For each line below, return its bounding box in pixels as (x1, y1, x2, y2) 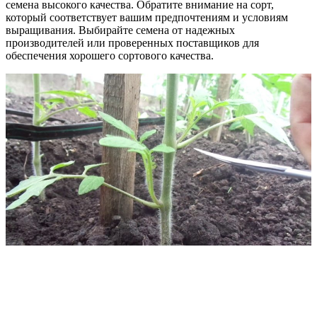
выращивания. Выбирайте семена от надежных (6, 24, 235, 37)
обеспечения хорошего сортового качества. (6, 50, 214, 62)
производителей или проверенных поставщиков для (6, 37, 259, 50)
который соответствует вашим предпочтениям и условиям (6, 11, 288, 24)
